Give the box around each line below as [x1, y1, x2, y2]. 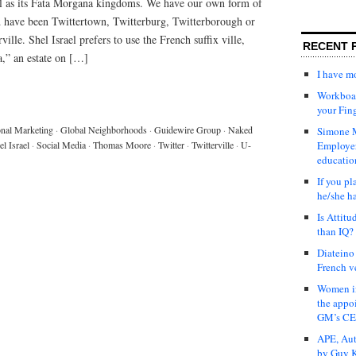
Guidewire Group [154, 122, 221, 136]
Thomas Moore [93, 137, 151, 151]
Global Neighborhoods [60, 122, 147, 136]
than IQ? [317, 223, 354, 238]
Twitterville [192, 137, 234, 151]
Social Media [37, 137, 86, 151]
